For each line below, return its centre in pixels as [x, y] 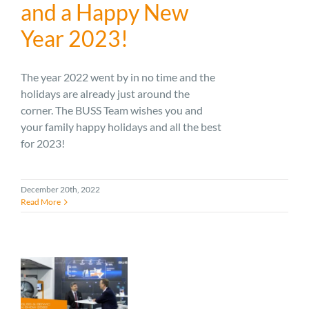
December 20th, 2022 [60, 190]
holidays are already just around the [105, 94]
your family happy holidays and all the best [121, 127]
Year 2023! [74, 39]
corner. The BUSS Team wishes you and [112, 110]
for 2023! [43, 143]
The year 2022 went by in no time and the [118, 77]
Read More [41, 202]
